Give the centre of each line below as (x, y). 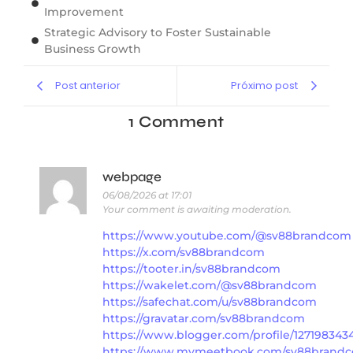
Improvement (84, 11)
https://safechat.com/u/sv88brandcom (210, 302)
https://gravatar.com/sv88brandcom (204, 319)
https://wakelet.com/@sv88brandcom (210, 286)
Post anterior (88, 86)
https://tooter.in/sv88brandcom (191, 269)
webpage (132, 176)
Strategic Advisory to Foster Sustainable (158, 32)
